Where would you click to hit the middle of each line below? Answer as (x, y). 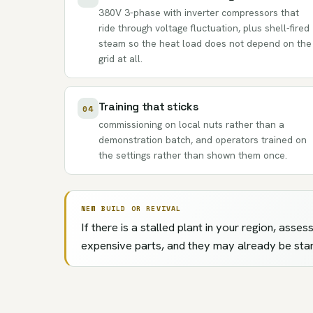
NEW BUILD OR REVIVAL (131, 208)
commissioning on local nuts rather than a (191, 124)
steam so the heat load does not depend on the (205, 43)
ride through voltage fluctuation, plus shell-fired (204, 28)
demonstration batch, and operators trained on (202, 139)
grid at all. (120, 58)
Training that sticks (148, 107)
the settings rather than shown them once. (192, 155)
